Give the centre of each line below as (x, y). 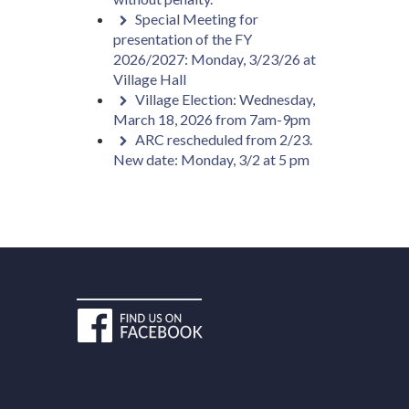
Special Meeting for (196, 19)
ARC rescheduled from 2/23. (223, 139)
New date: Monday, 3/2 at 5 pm (211, 159)
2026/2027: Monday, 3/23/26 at (214, 59)
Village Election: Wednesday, (225, 99)
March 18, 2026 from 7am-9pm (211, 119)
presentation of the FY (182, 39)
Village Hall (149, 79)
